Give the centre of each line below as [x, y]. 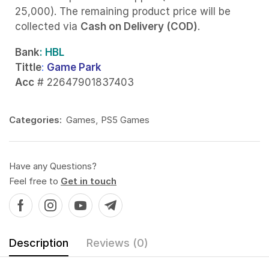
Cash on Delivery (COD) [139, 26]
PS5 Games [125, 119]
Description [39, 243]
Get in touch [89, 181]
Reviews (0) [117, 243]
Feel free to [35, 181]
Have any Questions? [53, 166]
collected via [48, 26]
